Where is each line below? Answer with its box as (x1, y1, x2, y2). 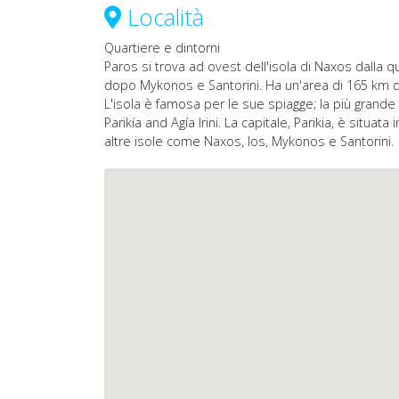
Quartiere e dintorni (104, 39, 220, 57)
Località (121, 2, 204, 34)
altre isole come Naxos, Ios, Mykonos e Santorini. (104, 133, 394, 151)
